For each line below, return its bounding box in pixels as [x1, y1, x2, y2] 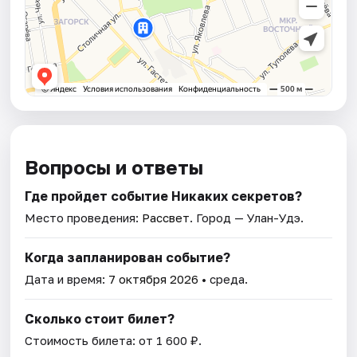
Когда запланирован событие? [25, 249, 231, 266]
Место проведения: [25, 210, 143, 226]
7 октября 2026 [108, 272, 199, 287]
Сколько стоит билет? [25, 311, 175, 328]
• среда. [198, 272, 249, 287]
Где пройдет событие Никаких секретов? [25, 188, 303, 205]
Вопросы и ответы [25, 155, 204, 179]
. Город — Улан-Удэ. [190, 210, 304, 226]
